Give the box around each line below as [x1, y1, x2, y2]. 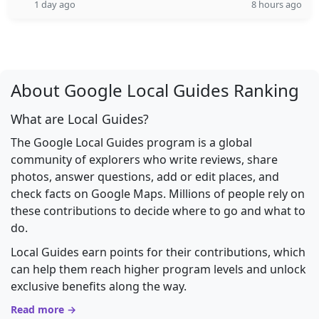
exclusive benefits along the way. [11, 278, 187, 294]
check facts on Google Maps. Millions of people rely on [11, 186, 305, 202]
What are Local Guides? [11, 110, 149, 127]
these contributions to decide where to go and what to [11, 203, 305, 219]
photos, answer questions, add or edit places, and [11, 169, 279, 184]
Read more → [11, 303, 76, 316]
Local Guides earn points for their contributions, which [11, 244, 305, 260]
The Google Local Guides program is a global [11, 135, 252, 150]
